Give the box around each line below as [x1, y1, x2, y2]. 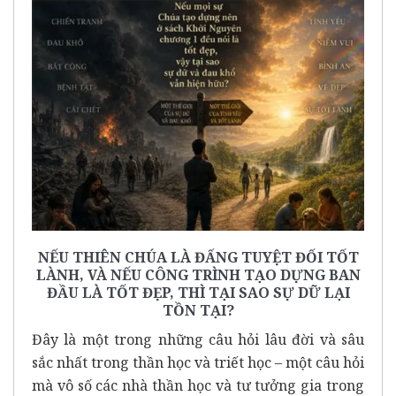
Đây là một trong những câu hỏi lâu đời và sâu [32, 329, 364, 349]
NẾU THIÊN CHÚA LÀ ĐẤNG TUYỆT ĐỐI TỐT [37, 247, 359, 267]
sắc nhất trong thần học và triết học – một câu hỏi [32, 352, 364, 372]
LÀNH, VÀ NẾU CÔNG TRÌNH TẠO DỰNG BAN [35, 264, 361, 285]
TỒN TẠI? [162, 300, 234, 320]
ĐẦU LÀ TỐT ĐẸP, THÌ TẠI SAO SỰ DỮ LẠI [46, 282, 350, 302]
